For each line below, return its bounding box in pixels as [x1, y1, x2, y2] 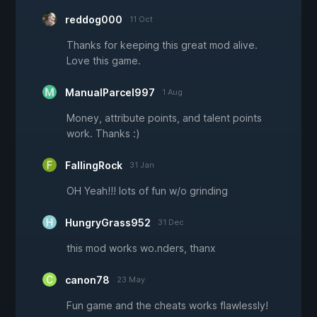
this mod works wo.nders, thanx [67, 242, 216, 255]
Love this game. [67, 54, 141, 67]
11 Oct [129, 14, 153, 25]
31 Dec [158, 217, 184, 228]
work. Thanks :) [67, 127, 140, 140]
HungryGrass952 [65, 217, 151, 229]
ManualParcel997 [65, 86, 155, 99]
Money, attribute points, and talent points [67, 112, 262, 125]
